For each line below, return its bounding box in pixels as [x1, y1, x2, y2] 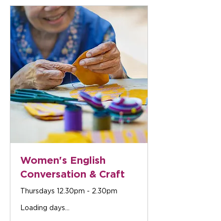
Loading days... [20, 204, 70, 212]
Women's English [20, 154, 106, 165]
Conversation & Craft [20, 168, 125, 179]
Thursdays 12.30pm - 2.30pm [20, 187, 117, 195]
